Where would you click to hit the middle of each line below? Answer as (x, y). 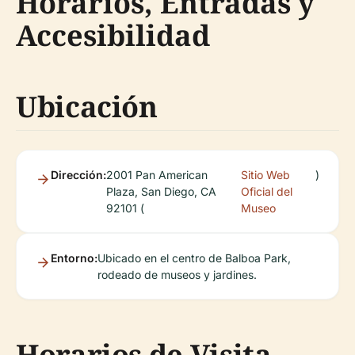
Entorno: (74, 258)
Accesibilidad (113, 36)
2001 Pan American (157, 175)
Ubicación (87, 107)
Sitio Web (265, 175)
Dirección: (78, 175)
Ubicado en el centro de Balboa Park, (194, 258)
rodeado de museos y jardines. (177, 275)
